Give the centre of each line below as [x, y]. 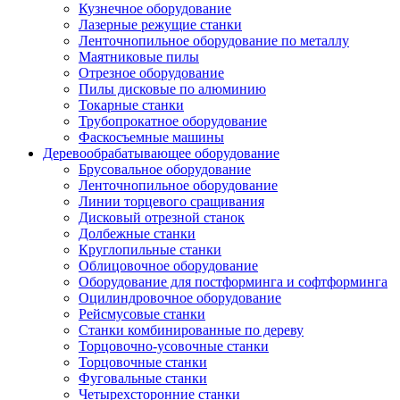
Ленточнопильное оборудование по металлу [214, 41]
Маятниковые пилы [139, 57]
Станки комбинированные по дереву [191, 330]
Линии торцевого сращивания [171, 201]
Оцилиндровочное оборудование [180, 298]
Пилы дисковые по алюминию [172, 89]
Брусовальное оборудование [165, 169]
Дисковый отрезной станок [162, 217]
